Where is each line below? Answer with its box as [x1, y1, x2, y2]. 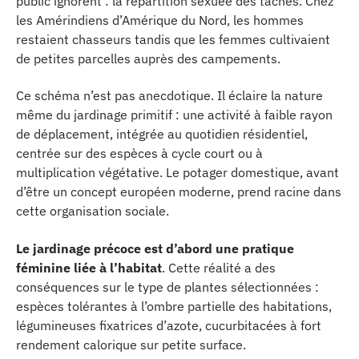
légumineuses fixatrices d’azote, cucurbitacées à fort [16, 317, 321, 333]
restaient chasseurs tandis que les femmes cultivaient [16, 30, 330, 47]
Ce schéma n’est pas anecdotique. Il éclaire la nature [16, 87, 323, 103]
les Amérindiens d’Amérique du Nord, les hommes [16, 11, 304, 28]
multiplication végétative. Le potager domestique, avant [16, 164, 339, 180]
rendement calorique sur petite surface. [16, 336, 246, 353]
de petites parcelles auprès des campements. [16, 50, 280, 67]
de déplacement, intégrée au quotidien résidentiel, [16, 126, 308, 142]
